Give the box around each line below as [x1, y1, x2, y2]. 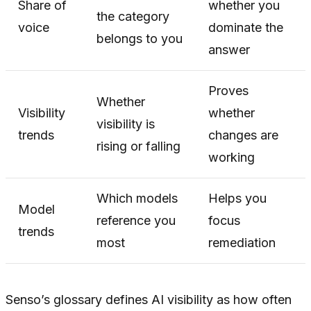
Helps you [208, 190, 267, 205]
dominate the [208, 19, 283, 35]
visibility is [96, 116, 155, 131]
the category [96, 8, 169, 24]
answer [208, 42, 250, 57]
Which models [96, 190, 178, 205]
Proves [208, 83, 249, 98]
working [208, 149, 255, 165]
